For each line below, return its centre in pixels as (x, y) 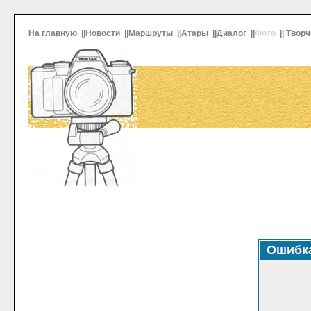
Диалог (233, 33)
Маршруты (152, 33)
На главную (54, 33)
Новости (104, 33)
